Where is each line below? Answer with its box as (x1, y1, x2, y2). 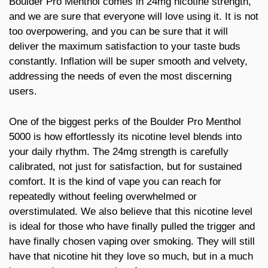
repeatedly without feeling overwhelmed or (9, 190, 197, 202)
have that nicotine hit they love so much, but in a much (9, 250, 253, 262)
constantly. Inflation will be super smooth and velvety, (9, 56, 248, 68)
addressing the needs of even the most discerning (9, 71, 232, 83)
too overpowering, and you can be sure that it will (9, 26, 228, 38)
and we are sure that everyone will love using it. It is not (9, 11, 258, 23)
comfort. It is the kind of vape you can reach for (9, 175, 221, 187)
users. (9, 86, 37, 98)
